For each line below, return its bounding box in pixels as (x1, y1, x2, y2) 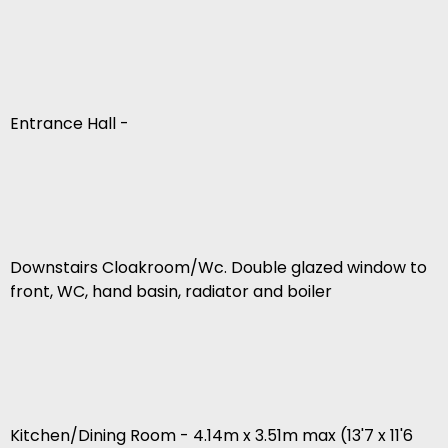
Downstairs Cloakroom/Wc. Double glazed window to (10, 256, 427, 280)
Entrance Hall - (10, 112, 129, 136)
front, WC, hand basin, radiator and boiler (10, 280, 332, 304)
